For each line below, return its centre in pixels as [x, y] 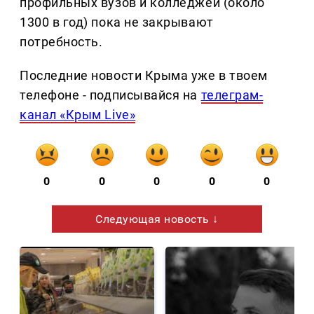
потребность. [61, 42]
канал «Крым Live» [78, 115]
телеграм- [232, 95]
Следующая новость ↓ [157, 219]
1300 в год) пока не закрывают [117, 22]
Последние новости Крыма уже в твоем [144, 76]
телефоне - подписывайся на [110, 95]
